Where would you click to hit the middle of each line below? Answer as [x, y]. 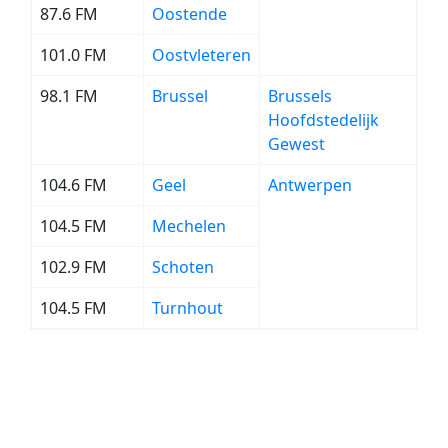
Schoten [183, 267]
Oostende [189, 14]
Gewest [296, 144]
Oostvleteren [201, 55]
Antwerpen [310, 185]
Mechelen [189, 226]
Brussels [300, 96]
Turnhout [187, 308]
